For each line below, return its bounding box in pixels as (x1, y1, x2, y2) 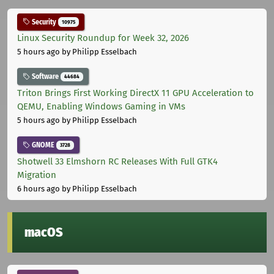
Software (30, 72, 61, 81)
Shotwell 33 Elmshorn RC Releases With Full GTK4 (17, 155, 218, 167)
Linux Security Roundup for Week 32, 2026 (17, 32, 189, 44)
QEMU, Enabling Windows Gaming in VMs (17, 101, 185, 113)
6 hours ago (17, 183, 60, 193)
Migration (17, 169, 56, 180)
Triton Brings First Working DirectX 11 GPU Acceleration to (17, 87, 254, 99)
